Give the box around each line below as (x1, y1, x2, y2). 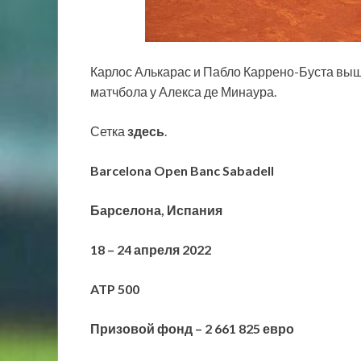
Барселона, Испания (90, 202, 222, 218)
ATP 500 (90, 281, 139, 297)
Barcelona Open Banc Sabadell (90, 163, 274, 179)
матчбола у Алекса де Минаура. (90, 84, 276, 100)
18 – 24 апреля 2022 (90, 242, 211, 258)
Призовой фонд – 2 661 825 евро (90, 321, 294, 337)
